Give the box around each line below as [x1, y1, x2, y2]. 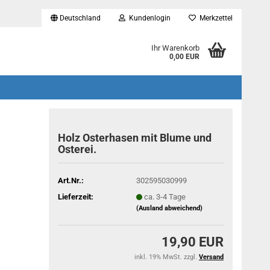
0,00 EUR [169, 52, 199, 61]
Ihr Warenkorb [151, 43, 199, 52]
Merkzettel [196, 14, 233, 22]
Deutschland [58, 14, 101, 22]
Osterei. [58, 143, 97, 155]
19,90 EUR [162, 234, 224, 250]
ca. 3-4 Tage [143, 192, 186, 201]
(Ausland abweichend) [136, 204, 202, 212]
